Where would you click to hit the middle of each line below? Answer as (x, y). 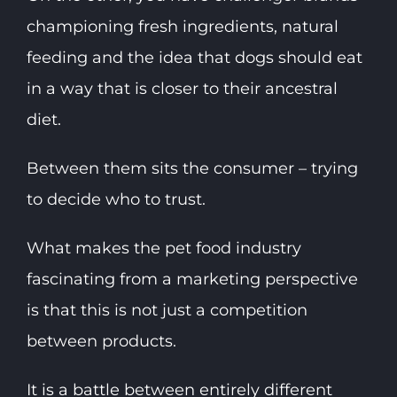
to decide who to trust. (116, 199)
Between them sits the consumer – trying (192, 168)
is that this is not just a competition (167, 310)
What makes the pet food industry (163, 248)
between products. (101, 341)
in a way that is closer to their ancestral (182, 88)
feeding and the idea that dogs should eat (194, 57)
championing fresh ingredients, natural (182, 26)
